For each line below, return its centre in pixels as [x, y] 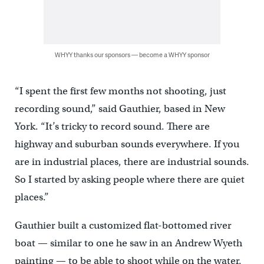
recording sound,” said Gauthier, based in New [120, 109]
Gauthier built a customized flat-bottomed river [123, 226]
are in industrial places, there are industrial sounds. [132, 162]
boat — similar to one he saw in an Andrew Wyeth [128, 243]
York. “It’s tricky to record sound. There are [112, 127]
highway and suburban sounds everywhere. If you [127, 144]
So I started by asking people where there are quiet [129, 180]
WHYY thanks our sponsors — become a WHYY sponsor [132, 55]
